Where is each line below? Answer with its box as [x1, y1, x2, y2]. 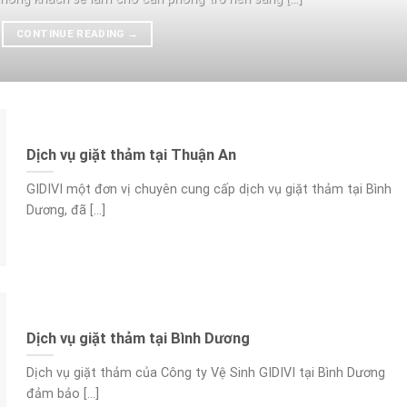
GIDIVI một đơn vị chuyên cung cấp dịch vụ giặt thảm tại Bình [25, 182, 392, 198]
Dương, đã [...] [25, 203, 105, 219]
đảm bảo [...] [25, 386, 99, 402]
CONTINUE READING [16, 26, 127, 40]
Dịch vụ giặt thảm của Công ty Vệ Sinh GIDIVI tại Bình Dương [25, 365, 385, 382]
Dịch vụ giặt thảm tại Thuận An [25, 145, 236, 164]
